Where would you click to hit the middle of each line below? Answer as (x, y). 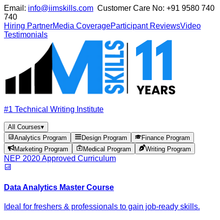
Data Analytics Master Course (59, 187)
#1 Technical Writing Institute (54, 109)
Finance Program (165, 138)
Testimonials (26, 35)
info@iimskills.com (61, 8)
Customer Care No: (130, 8)
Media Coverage (82, 26)
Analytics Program (41, 138)
